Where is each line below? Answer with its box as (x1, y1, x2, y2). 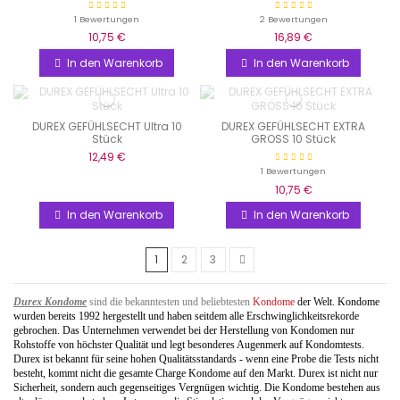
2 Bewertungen (259, 12, 328, 25)
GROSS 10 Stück (251, 131, 336, 147)
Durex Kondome (13, 295, 87, 308)
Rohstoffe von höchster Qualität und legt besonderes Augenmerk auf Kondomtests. (13, 337, 364, 351)
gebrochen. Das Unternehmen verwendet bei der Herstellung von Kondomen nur (13, 323, 354, 337)
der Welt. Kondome (297, 295, 379, 308)
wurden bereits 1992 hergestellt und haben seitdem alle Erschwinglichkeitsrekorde (13, 309, 359, 322)
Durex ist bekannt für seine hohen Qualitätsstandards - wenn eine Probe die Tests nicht (13, 352, 379, 365)
